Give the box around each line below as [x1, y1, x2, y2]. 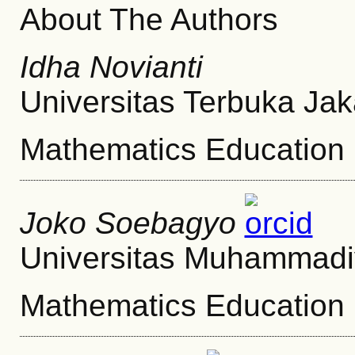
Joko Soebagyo [19, 206, 236, 240]
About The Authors [19, 2, 278, 36]
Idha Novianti [19, 50, 203, 84]
